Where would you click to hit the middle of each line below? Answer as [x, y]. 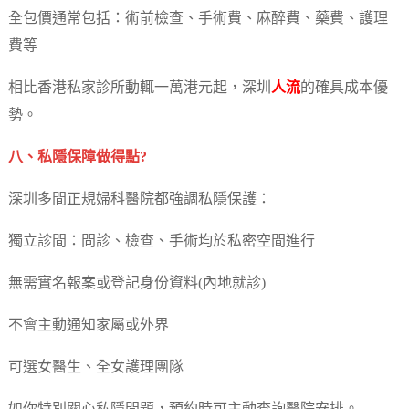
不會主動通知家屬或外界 [88, 326]
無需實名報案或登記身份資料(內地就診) [136, 284]
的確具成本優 [344, 89]
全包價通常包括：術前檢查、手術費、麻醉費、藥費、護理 [198, 19]
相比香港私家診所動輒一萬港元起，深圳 [139, 89]
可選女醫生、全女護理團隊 [95, 368]
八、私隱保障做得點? [77, 158]
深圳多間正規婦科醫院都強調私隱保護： [139, 200]
